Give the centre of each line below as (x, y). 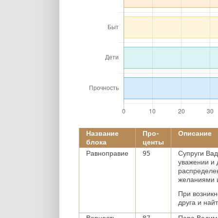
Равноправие (107, 153)
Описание (195, 133)
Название (102, 133)
